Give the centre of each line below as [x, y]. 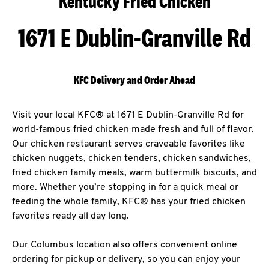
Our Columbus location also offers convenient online [125, 245]
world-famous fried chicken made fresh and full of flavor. [133, 130]
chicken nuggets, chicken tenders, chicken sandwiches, [131, 159]
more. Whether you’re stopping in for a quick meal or [125, 187]
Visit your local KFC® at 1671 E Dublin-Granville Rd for [128, 115]
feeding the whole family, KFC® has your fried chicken [129, 202]
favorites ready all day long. [71, 216]
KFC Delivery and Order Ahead [134, 80]
